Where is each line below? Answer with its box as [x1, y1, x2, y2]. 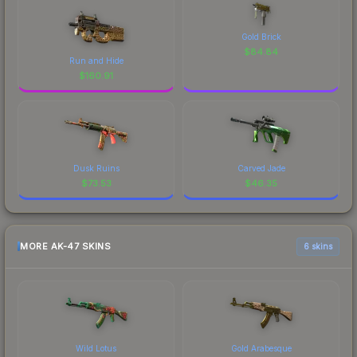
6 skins [304, 241, 332, 251]
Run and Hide [69, 55, 124, 65]
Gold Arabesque [230, 343, 292, 353]
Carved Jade [237, 163, 285, 173]
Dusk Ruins [73, 163, 120, 173]
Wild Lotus [76, 343, 116, 353]
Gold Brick [241, 31, 281, 41]
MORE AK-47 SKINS [20, 241, 111, 253]
